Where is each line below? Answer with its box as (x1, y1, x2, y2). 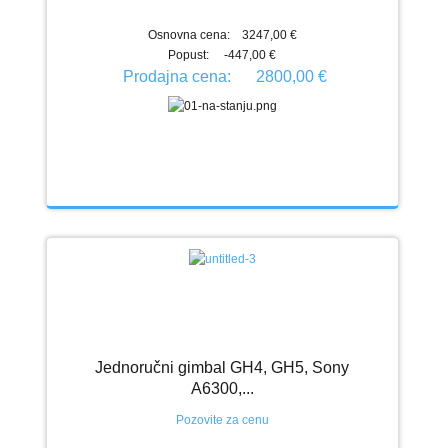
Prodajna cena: (122, 67, 235, 85)
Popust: (168, 47, 213, 62)
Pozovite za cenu (175, 412, 269, 427)
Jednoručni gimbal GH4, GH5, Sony (95, 358, 350, 376)
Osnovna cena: (147, 27, 230, 42)
